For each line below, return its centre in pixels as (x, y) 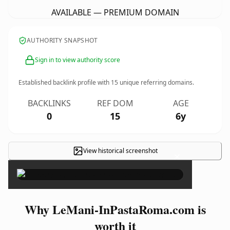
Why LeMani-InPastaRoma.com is (115, 209)
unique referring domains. (156, 82)
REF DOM (115, 103)
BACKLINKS (49, 103)
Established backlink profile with (65, 82)
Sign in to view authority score (78, 60)
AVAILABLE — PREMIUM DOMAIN (115, 12)
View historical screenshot (120, 151)
